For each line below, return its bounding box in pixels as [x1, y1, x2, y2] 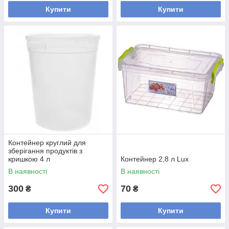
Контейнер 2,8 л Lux [121, 155, 189, 163]
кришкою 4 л [8, 155, 50, 163]
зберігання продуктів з [8, 147, 82, 155]
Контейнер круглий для [8, 139, 86, 147]
